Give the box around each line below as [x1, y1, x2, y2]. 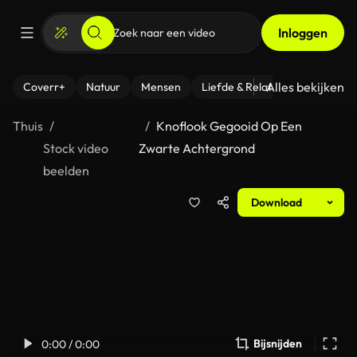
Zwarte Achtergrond [139, 140, 256, 156]
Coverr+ [23, 80, 65, 94]
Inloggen [278, 25, 328, 41]
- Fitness [306, 80, 348, 94]
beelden [43, 163, 89, 178]
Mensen [141, 80, 181, 94]
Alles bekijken [266, 79, 344, 95]
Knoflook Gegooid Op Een [156, 118, 303, 134]
